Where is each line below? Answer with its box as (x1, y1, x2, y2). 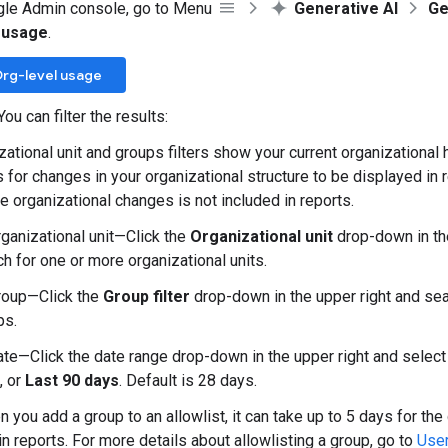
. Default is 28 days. (119, 371, 257, 390)
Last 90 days (25, 371, 119, 390)
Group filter (103, 287, 190, 306)
